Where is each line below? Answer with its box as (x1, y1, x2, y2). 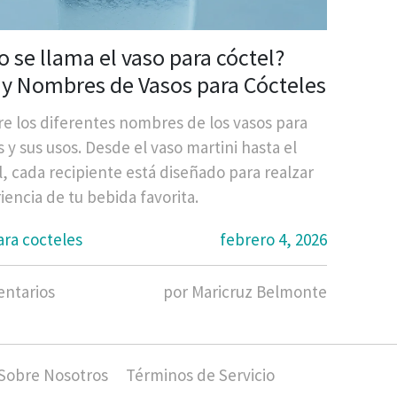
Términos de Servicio (125, 364, 275, 386)
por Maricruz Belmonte (163, 281, 327, 303)
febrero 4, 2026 (220, 229, 327, 251)
